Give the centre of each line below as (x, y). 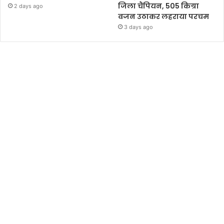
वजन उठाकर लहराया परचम (164, 16)
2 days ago (28, 6)
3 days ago (139, 27)
